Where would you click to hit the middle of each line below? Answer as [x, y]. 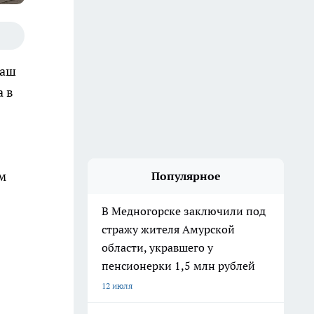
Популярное [186, 176]
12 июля [117, 286]
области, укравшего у [157, 247]
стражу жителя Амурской [168, 229]
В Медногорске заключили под [184, 211]
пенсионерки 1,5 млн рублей [178, 266]
